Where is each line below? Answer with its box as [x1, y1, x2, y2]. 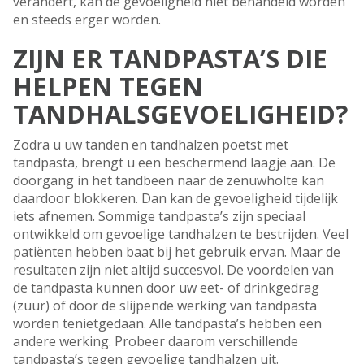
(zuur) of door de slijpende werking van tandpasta [13, 297, 317, 315]
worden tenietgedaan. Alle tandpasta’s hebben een [13, 314, 322, 333]
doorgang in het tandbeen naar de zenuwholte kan [13, 171, 324, 190]
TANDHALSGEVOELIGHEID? [13, 97, 348, 132]
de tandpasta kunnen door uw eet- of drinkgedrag [13, 279, 319, 297]
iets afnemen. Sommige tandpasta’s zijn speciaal [13, 207, 305, 226]
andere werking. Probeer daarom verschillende [13, 332, 298, 351]
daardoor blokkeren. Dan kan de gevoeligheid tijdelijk [13, 189, 338, 208]
